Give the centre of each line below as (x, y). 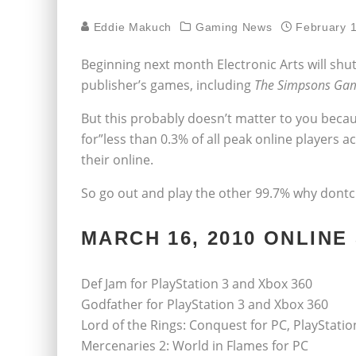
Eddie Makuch (131, 27)
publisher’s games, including (168, 85)
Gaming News (234, 27)
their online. (117, 160)
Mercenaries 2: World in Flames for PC (195, 346)
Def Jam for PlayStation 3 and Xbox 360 (197, 284)
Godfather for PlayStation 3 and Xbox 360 (205, 304)
